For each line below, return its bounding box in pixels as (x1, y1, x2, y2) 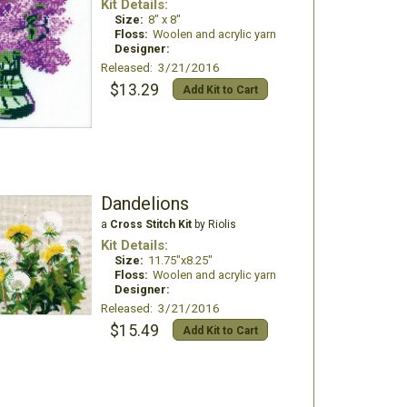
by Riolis (191, 218, 236, 231)
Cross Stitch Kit (109, 218, 192, 231)
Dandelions (100, 193, 189, 214)
